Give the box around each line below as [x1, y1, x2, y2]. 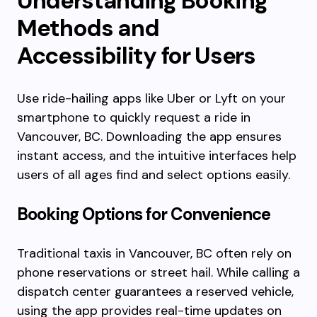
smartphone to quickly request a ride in [17, 109, 250, 126]
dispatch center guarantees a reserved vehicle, [17, 283, 294, 300]
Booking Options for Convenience [17, 203, 271, 225]
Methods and [17, 13, 159, 43]
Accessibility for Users [17, 40, 255, 71]
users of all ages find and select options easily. [17, 166, 290, 183]
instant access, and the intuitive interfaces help [17, 147, 296, 164]
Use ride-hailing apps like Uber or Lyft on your [17, 90, 286, 107]
